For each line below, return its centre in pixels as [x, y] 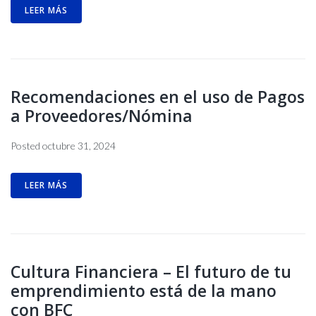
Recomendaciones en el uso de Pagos [158, 97]
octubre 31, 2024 [79, 146]
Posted [26, 146]
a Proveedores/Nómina [102, 116]
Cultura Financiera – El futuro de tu [151, 272]
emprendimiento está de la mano [144, 291]
